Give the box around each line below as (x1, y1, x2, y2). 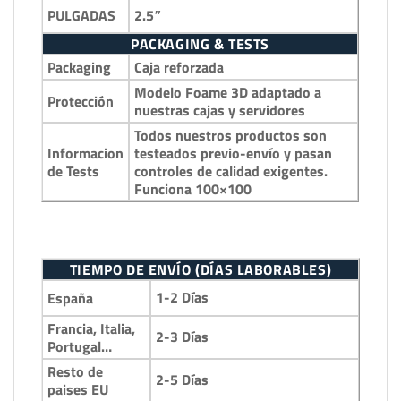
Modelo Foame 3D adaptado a (134, 81, 321, 103)
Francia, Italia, (47, 317, 135, 339)
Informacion (47, 141, 124, 164)
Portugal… (47, 335, 115, 357)
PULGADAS (47, 4, 115, 26)
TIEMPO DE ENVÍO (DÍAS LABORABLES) (69, 258, 332, 280)
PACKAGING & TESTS (131, 32, 269, 55)
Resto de (47, 360, 103, 382)
